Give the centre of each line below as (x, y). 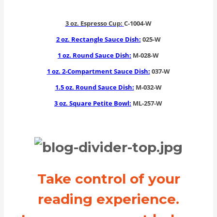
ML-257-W (147, 103)
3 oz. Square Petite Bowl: (93, 103)
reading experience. (108, 199)
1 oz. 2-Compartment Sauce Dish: (98, 71)
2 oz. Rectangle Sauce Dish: (98, 39)
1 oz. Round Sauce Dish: (94, 55)
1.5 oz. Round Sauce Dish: (94, 87)
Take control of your (108, 178)
